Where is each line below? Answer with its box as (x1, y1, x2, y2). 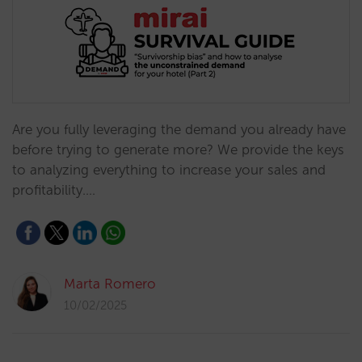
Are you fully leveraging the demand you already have (12, 121, 346, 137)
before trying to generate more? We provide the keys (12, 141, 344, 158)
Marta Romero (64, 276, 156, 292)
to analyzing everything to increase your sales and (12, 162, 326, 178)
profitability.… (12, 182, 95, 198)
